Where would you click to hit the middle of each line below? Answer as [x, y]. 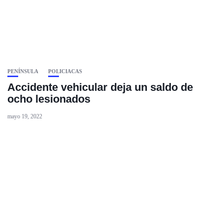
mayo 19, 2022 [25, 116]
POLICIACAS [65, 71]
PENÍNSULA [23, 71]
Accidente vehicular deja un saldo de [100, 87]
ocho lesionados [49, 99]
